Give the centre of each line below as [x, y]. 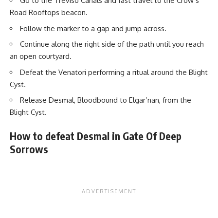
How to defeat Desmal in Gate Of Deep [96, 136]
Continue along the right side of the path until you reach [112, 44]
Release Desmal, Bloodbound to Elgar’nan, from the [106, 100]
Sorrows [30, 149]
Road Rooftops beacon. [49, 13]
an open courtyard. [41, 56]
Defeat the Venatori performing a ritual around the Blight [114, 72]
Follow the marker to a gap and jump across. [93, 28]
